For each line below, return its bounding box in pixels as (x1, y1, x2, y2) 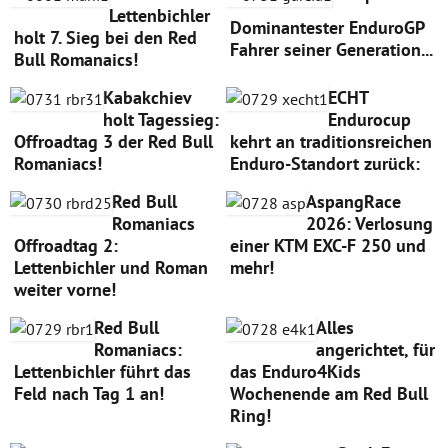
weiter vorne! (14, 278, 116, 302)
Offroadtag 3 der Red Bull (14, 130, 213, 154)
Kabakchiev (103, 86, 191, 110)
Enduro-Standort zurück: (229, 152, 420, 176)
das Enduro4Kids (229, 360, 361, 384)
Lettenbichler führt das (14, 360, 191, 384)
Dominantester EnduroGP (229, 16, 424, 40)
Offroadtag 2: (14, 234, 118, 258)
